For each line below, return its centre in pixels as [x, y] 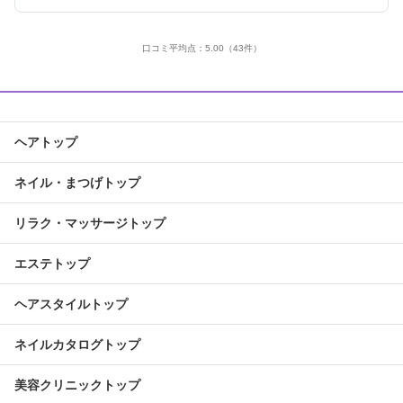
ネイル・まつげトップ [77, 183]
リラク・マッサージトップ [90, 223]
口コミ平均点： [173, 48]
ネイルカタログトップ [77, 345]
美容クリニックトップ [77, 385]
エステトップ [52, 264]
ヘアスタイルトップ [71, 304]
